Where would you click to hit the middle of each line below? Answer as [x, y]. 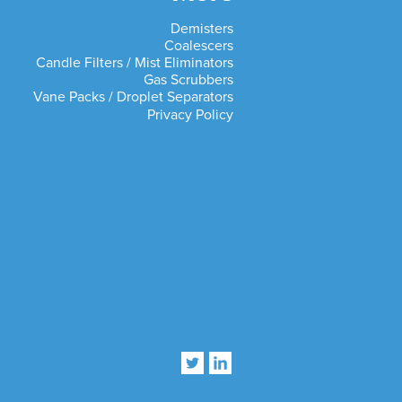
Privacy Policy [190, 115]
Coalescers [198, 46]
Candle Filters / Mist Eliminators [134, 63]
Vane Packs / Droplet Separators [133, 97]
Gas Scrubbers [188, 80]
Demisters [201, 29]
